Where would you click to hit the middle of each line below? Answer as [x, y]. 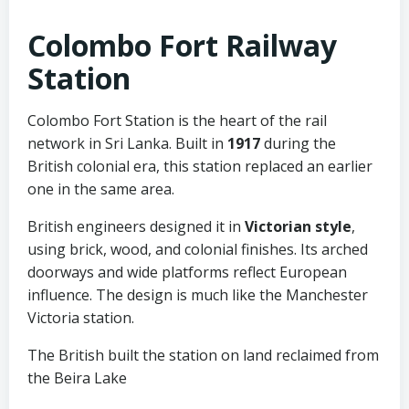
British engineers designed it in [136, 226]
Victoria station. [81, 318]
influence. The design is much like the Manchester [198, 295]
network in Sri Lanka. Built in [127, 143]
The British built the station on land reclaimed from [203, 355]
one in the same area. [101, 189]
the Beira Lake [77, 378]
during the [298, 143]
